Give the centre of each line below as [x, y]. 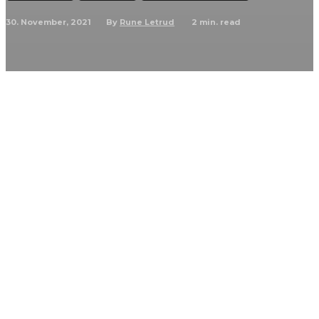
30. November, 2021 [48, 22]
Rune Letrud [147, 22]
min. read [219, 22]
